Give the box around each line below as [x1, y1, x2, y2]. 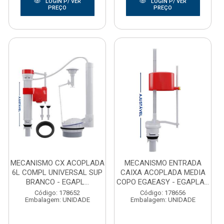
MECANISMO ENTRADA [124, 158, 201, 167]
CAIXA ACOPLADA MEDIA [120, 168, 205, 177]
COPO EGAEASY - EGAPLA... [116, 177, 209, 186]
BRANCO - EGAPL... [25, 177, 89, 186]
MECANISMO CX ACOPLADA [10, 158, 104, 167]
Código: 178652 [34, 189, 80, 196]
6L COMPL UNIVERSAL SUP [12, 168, 102, 177]
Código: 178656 [140, 189, 185, 196]
